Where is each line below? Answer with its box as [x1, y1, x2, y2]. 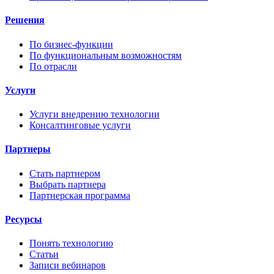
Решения [5, 15, 45, 26]
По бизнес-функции [29, 39, 113, 50]
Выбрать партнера [29, 179, 106, 190]
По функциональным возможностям [29, 50, 182, 61]
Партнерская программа [29, 190, 130, 201]
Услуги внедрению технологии [29, 109, 160, 120]
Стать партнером [29, 168, 100, 179]
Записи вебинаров [29, 260, 106, 271]
